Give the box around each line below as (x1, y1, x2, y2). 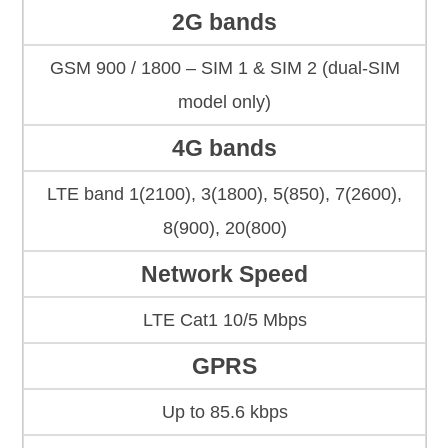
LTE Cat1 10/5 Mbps (142, 310, 307, 331)
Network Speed (141, 261, 308, 288)
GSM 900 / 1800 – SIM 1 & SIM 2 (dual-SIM (49, 58, 400, 79)
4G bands (172, 135, 277, 162)
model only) (178, 92, 271, 113)
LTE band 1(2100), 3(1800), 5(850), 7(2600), (47, 184, 402, 205)
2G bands (172, 9, 277, 36)
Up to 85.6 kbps (161, 402, 288, 423)
